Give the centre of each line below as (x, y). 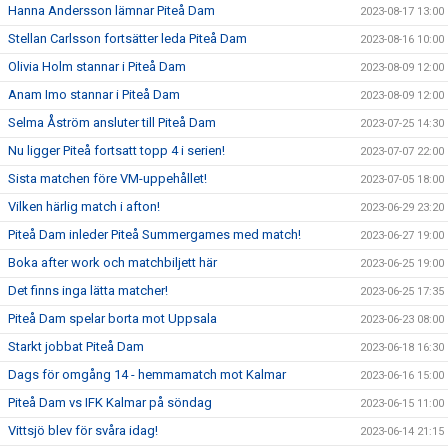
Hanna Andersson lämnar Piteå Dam (111, 10)
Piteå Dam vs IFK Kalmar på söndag (110, 402)
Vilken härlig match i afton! (84, 206)
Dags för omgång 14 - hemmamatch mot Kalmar (147, 374)
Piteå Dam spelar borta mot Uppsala (112, 318)
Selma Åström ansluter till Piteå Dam (112, 122)
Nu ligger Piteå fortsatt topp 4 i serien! (116, 150)
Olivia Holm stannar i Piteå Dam (97, 66)
